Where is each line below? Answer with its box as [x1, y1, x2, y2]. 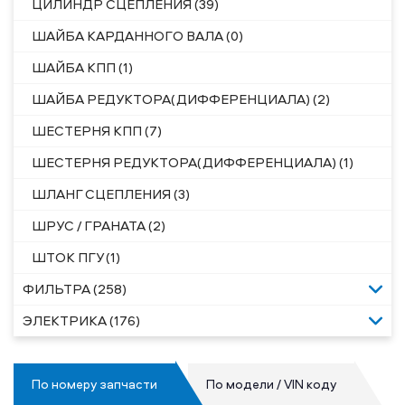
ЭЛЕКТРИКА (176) [23, 311, 140, 330]
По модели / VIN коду [206, 375, 336, 392]
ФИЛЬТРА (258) [23, 279, 127, 298]
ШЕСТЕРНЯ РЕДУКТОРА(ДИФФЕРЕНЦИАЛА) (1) [32, 153, 353, 172]
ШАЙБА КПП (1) [32, 58, 133, 77]
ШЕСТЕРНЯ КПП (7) [32, 121, 162, 140]
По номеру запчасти [32, 375, 157, 392]
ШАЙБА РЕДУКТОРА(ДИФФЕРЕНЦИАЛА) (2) [32, 89, 330, 108]
